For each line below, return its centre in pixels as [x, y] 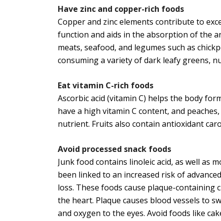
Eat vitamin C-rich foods [107, 86]
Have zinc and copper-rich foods [122, 9]
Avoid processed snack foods [115, 149]
